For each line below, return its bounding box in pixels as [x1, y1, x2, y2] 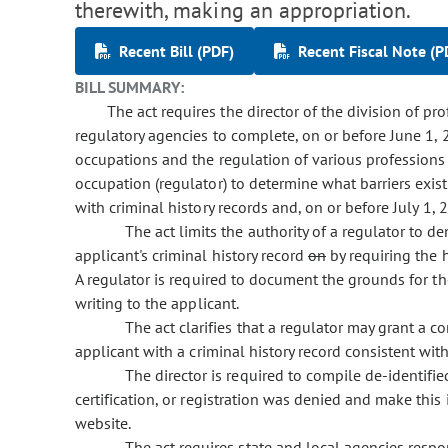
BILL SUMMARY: [75, 77, 185, 98]
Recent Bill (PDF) [119, 41, 234, 62]
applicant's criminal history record [75, 245, 308, 266]
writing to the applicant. [75, 293, 239, 314]
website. [75, 413, 132, 434]
